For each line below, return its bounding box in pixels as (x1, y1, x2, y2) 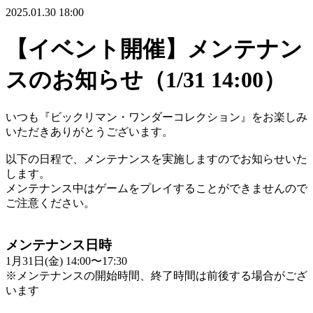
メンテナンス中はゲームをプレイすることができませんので (6, 182, 307, 194)
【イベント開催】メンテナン (6, 36, 303, 61)
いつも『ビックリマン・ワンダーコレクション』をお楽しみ (6, 111, 307, 123)
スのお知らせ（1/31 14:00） (6, 66, 286, 92)
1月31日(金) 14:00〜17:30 (6, 255, 127, 267)
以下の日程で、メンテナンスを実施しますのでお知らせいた (6, 153, 307, 165)
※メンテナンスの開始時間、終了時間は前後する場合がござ (6, 270, 307, 282)
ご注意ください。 (6, 197, 95, 209)
